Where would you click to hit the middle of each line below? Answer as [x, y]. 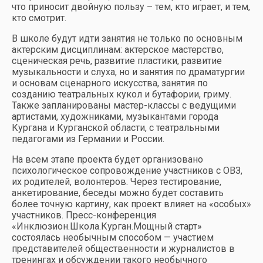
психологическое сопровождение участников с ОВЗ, [127, 171]
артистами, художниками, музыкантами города [115, 117]
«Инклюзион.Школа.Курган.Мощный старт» [107, 226]
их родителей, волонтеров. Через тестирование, [117, 182]
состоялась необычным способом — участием [113, 237]
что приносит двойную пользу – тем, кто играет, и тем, [131, 7]
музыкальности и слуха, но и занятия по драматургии [128, 72]
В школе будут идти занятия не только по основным [127, 38]
